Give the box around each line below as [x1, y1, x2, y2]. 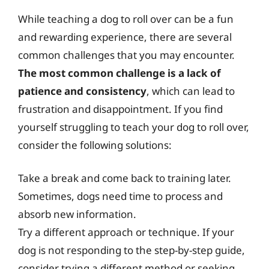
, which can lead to [147, 83, 235, 98]
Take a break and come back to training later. [18, 171, 231, 185]
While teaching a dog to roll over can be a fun [18, 11, 234, 26]
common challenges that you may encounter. [18, 47, 235, 62]
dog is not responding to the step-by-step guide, [18, 243, 245, 257]
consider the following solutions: [18, 138, 172, 152]
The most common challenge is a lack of [18, 65, 221, 80]
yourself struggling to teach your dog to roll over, [18, 119, 249, 134]
